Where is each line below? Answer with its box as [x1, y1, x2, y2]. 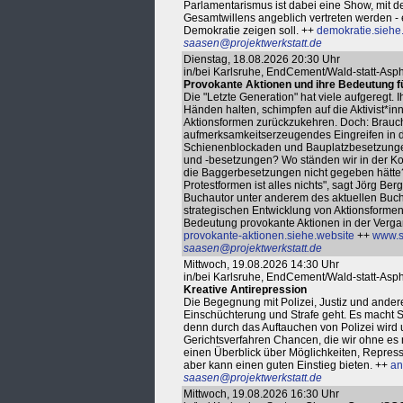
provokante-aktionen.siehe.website [184, 229, 354, 242]
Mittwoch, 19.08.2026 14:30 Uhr [184, 258, 339, 271]
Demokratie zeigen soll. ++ [184, 24, 317, 37]
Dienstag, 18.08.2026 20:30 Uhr [184, 53, 340, 66]
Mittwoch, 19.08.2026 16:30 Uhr [184, 388, 339, 400]
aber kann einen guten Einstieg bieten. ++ [184, 359, 390, 372]
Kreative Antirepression [184, 283, 307, 296]
